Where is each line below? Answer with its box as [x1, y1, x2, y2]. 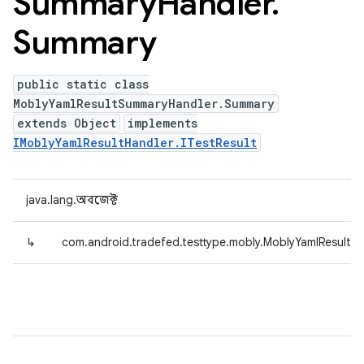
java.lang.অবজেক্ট [26, 193, 118, 207]
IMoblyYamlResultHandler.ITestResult [13, 135, 257, 150]
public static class [17, 76, 149, 92]
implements [128, 115, 197, 131]
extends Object [17, 115, 116, 131]
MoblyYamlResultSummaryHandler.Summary [13, 96, 275, 111]
